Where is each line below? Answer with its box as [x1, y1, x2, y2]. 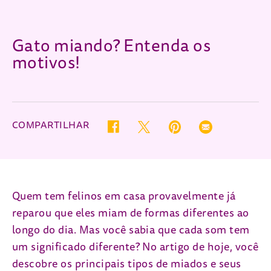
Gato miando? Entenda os [12, 34, 211, 58]
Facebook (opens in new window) [118, 120, 218, 129]
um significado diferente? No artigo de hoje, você [12, 240, 259, 255]
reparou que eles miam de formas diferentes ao [12, 206, 249, 221]
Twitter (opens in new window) [149, 120, 243, 129]
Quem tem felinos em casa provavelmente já [12, 189, 236, 204]
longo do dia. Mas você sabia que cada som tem [12, 223, 250, 238]
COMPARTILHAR [12, 118, 90, 132]
